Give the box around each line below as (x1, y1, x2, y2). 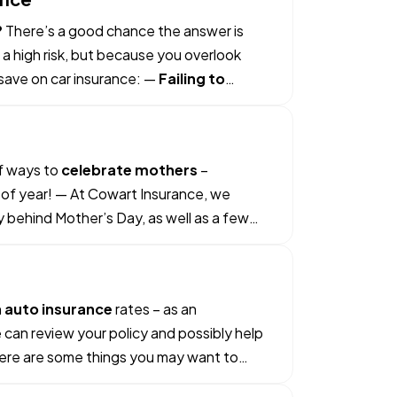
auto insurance (2, 300, 113, 318)
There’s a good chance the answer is (3, 21, 244, 40)
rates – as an (113, 300, 197, 318)
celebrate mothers (61, 160, 198, 179)
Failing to (159, 69, 225, 88)
